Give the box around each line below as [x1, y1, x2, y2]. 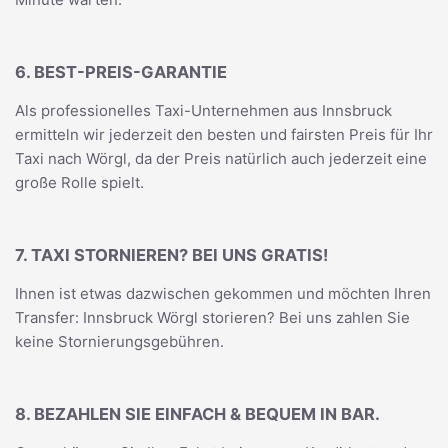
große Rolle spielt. [15, 172, 144, 192]
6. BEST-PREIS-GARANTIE [15, 62, 227, 83]
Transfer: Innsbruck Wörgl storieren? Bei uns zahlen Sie [15, 307, 410, 327]
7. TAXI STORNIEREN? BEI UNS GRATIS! [15, 245, 328, 266]
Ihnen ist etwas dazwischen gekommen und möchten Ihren [15, 283, 431, 303]
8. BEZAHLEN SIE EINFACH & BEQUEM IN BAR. [15, 404, 380, 425]
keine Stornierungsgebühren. [15, 331, 224, 351]
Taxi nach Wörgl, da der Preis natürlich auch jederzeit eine [15, 148, 427, 168]
